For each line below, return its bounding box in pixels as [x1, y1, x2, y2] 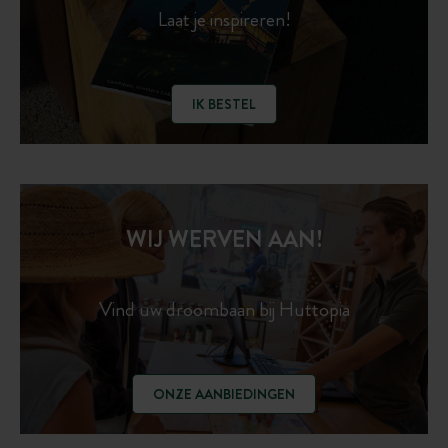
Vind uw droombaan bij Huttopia [98, 294, 350, 324]
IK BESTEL [192, 93, 256, 114]
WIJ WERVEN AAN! [125, 223, 323, 257]
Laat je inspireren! [157, 4, 291, 34]
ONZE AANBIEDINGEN [153, 383, 295, 404]
